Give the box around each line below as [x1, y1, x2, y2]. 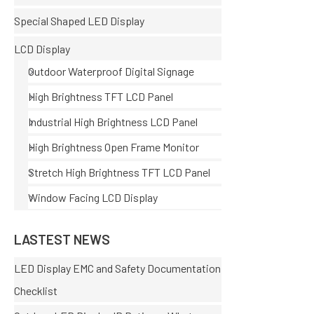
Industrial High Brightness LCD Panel [28, 115, 198, 129]
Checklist [14, 283, 57, 297]
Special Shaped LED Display [14, 14, 144, 28]
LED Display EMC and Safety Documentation [14, 261, 221, 275]
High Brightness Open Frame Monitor [28, 140, 199, 154]
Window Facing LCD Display [28, 191, 158, 205]
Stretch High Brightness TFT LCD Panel [28, 165, 210, 179]
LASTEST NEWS [14, 231, 110, 248]
